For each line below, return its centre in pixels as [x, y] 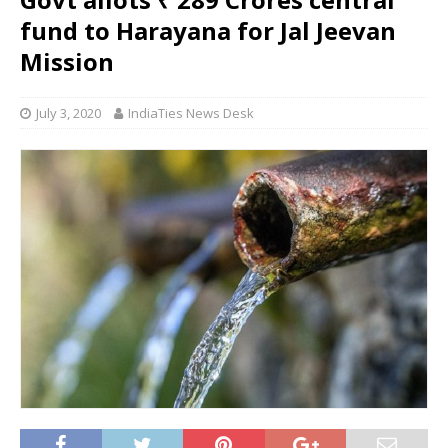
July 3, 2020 [68, 113]
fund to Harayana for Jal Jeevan [208, 31]
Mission [67, 62]
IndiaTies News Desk [191, 113]
